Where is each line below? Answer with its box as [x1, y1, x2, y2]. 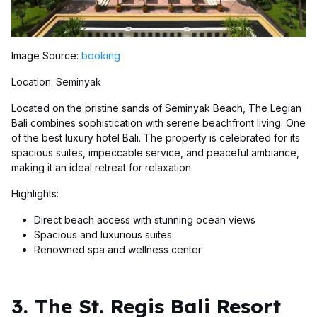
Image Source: [11, 49, 81, 62]
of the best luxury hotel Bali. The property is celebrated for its [11, 131, 300, 144]
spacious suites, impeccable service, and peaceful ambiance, [11, 146, 299, 158]
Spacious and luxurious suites [34, 228, 172, 241]
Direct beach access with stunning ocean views [34, 213, 255, 226]
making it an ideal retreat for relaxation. [11, 161, 193, 173]
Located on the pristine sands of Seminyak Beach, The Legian [11, 101, 301, 114]
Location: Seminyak [11, 75, 101, 88]
